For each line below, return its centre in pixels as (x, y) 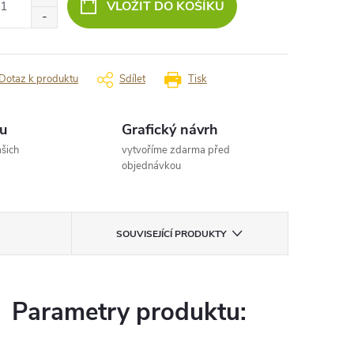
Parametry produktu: (129, 313)
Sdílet (132, 79)
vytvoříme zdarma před (176, 151)
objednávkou (152, 166)
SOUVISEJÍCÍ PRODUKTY (171, 234)
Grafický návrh (170, 130)
